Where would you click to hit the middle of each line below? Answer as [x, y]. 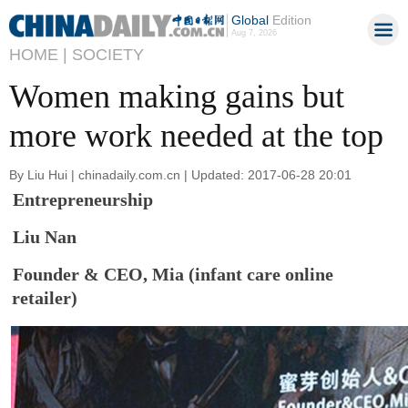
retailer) [45, 297]
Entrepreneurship [83, 199]
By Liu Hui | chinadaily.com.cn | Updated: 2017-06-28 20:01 [180, 174]
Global [250, 20]
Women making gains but [177, 97]
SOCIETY [108, 55]
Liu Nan [45, 236]
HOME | [38, 55]
